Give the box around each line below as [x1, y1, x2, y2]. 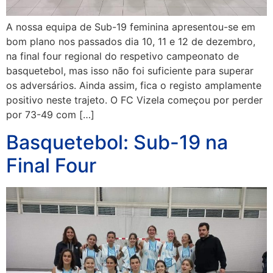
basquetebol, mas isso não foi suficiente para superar [6, 65, 253, 77]
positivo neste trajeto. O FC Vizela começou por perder [6, 94, 263, 107]
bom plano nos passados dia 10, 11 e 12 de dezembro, [6, 35, 255, 48]
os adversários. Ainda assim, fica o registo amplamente [6, 79, 261, 92]
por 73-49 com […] [6, 108, 94, 121]
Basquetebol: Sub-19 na [6, 130, 228, 154]
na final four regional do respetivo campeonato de [6, 50, 239, 63]
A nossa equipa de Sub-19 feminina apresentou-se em [6, 21, 255, 34]
